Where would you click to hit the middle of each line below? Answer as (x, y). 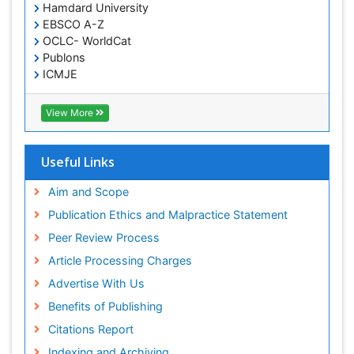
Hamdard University (94, 10)
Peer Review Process (104, 240)
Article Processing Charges (120, 263)
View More (71, 115)
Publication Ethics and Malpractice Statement (168, 217)
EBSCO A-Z (72, 27)
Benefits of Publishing (105, 309)
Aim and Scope (88, 194)
